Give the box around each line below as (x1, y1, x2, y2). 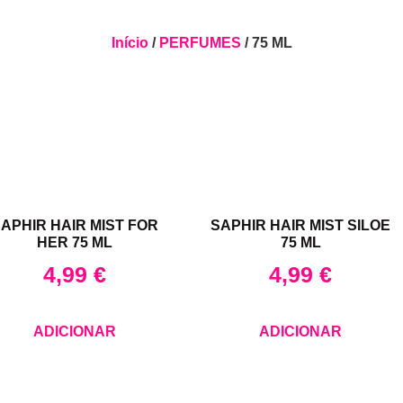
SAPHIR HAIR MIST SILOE (210, 218, 391, 234)
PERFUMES (158, 34, 241, 50)
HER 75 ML (36, 235, 112, 251)
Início (111, 34, 148, 50)
